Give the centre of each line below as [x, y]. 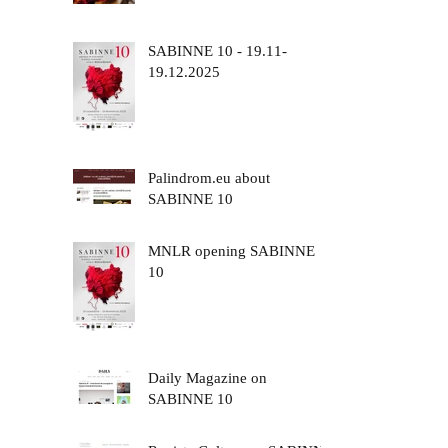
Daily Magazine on [207, 377]
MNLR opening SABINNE [231, 250]
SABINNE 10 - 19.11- [217, 50]
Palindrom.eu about [209, 177]
